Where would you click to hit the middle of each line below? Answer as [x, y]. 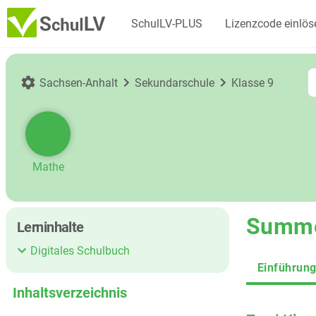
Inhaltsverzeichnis [69, 293]
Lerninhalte [50, 227]
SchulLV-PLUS [167, 24]
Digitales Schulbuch [80, 250]
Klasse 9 [253, 83]
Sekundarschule [175, 83]
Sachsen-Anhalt [79, 83]
